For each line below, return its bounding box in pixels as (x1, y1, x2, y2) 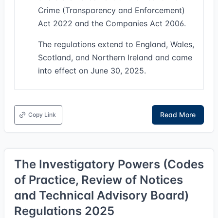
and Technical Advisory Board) (14, 188, 189, 202)
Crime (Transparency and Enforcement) (38, 5, 185, 15)
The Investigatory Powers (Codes (14, 157, 204, 171)
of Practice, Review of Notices (14, 173, 183, 187)
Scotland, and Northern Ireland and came (38, 53, 192, 62)
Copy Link (28, 111, 56, 118)
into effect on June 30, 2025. (38, 66, 146, 75)
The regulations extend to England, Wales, (38, 39, 194, 49)
